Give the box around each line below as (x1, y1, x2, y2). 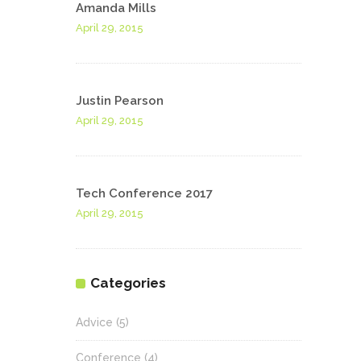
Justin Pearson (76, 93, 164, 109)
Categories (90, 275, 166, 292)
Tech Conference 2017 (76, 186, 213, 201)
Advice (76, 316, 113, 330)
